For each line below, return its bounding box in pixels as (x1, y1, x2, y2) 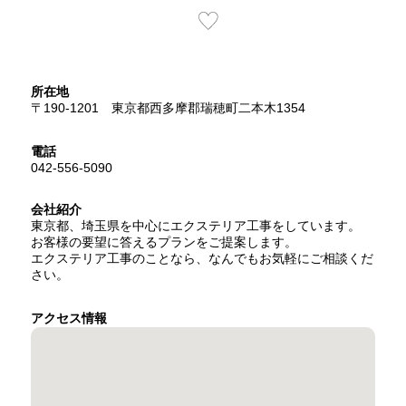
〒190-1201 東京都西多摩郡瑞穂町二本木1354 (31, 101, 305, 115)
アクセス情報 (31, 311, 107, 325)
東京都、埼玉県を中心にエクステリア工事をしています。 (31, 218, 361, 233)
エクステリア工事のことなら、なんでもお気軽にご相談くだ (31, 251, 373, 266)
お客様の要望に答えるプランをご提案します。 (31, 235, 297, 249)
